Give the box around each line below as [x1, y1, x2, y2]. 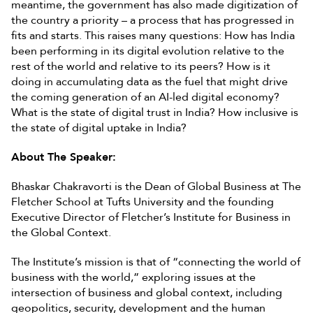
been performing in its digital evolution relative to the [11, 43, 284, 59]
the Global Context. [11, 224, 111, 240]
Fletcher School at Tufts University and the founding [11, 194, 274, 210]
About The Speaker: [11, 149, 116, 165]
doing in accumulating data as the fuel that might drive [11, 73, 288, 89]
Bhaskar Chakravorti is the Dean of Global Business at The [11, 178, 301, 194]
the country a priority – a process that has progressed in [11, 12, 294, 28]
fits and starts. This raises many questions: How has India [11, 27, 295, 43]
